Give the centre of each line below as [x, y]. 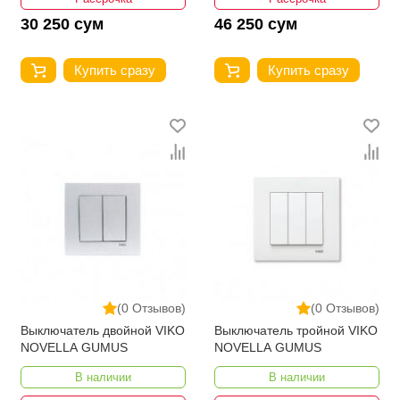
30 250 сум [62, 24]
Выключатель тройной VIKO [296, 331]
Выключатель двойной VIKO [103, 331]
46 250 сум [256, 24]
